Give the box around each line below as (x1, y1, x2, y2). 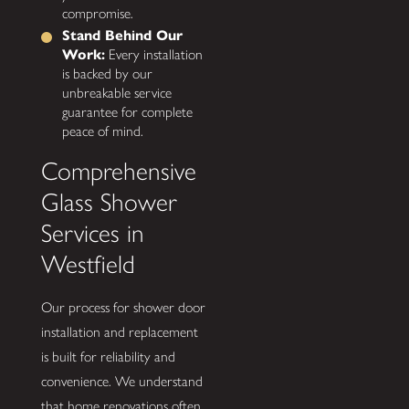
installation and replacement (40, 322, 198, 341)
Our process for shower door (40, 298, 205, 316)
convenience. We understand (40, 372, 203, 390)
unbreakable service (62, 83, 173, 101)
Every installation (105, 45, 204, 63)
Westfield (40, 248, 135, 279)
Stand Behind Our (62, 26, 184, 44)
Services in (40, 217, 144, 248)
